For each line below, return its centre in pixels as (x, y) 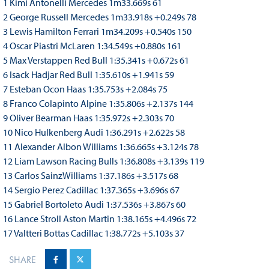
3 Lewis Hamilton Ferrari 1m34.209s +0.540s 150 (97, 32)
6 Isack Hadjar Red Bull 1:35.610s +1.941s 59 (88, 75)
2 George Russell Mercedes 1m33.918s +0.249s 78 (99, 17)
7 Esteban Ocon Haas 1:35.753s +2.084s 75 (85, 89)
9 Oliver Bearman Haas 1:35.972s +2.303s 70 (88, 118)
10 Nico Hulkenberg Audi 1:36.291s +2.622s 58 (94, 132)
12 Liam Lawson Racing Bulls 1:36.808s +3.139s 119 (103, 161)
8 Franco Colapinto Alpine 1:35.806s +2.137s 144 (98, 104)
